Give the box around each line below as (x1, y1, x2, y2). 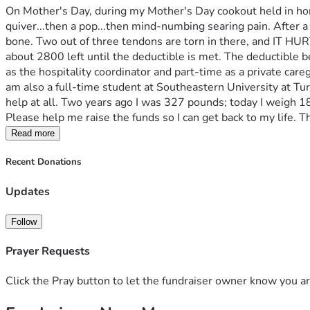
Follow (11, 216, 37, 227)
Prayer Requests (6, 244, 90, 259)
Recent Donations (6, 156, 81, 169)
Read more (11, 128, 55, 139)
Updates (6, 183, 50, 199)
